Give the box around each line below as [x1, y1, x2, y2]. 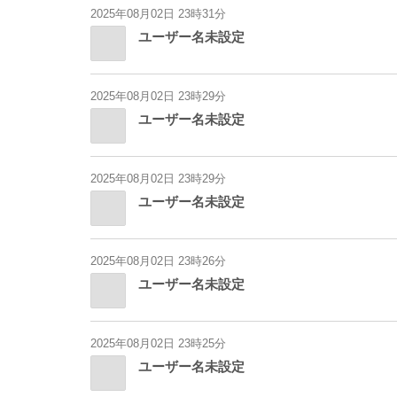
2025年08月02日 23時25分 [90, 337, 226, 350]
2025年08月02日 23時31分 [90, 7, 226, 20]
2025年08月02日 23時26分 [90, 254, 226, 268]
